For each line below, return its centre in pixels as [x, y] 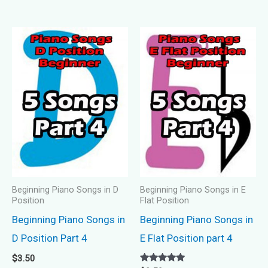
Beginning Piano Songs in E [193, 190]
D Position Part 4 [50, 238]
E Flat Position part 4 [186, 238]
